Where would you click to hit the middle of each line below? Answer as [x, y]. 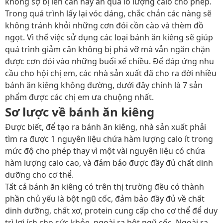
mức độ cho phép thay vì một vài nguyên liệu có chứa [105, 151]
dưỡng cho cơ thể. [39, 175]
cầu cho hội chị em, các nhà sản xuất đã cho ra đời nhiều [111, 73]
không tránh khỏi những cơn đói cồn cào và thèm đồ [104, 25]
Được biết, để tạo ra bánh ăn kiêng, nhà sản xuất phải [106, 127]
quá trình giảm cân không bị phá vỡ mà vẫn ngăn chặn [108, 49]
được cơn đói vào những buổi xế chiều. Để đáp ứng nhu [110, 61]
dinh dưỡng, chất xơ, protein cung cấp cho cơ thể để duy [111, 211]
